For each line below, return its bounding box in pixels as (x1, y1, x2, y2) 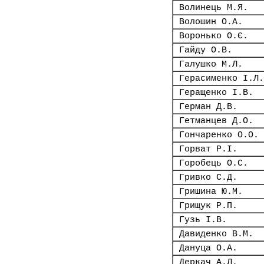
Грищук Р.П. (179, 201, 237, 210)
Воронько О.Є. (179, 31, 248, 41)
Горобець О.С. (179, 159, 248, 168)
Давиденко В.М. (179, 229, 253, 239)
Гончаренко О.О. (179, 130, 259, 140)
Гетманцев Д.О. (179, 116, 253, 126)
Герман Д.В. (179, 102, 237, 111)
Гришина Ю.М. (179, 187, 243, 196)
